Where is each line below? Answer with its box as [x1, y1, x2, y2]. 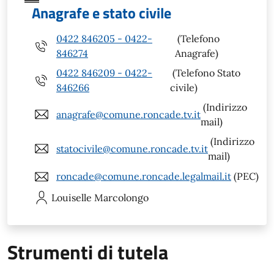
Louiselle [51, 191, 92, 204]
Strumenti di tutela [7, 237, 168, 267]
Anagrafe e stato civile [32, 1, 171, 24]
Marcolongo [94, 191, 149, 204]
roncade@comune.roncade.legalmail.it [56, 170, 231, 183]
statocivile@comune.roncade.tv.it [56, 142, 208, 155]
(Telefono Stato [170, 66, 241, 79]
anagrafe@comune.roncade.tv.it [56, 108, 201, 120]
